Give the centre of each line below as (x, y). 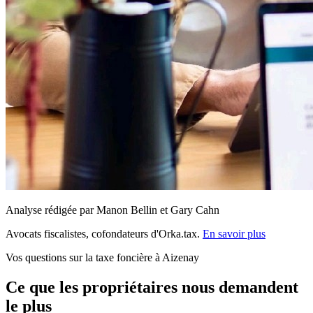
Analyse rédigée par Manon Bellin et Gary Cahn (112, 210)
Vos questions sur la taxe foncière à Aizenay (102, 258)
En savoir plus (234, 234)
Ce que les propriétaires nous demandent (152, 287)
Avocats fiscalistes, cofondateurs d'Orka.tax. (104, 234)
